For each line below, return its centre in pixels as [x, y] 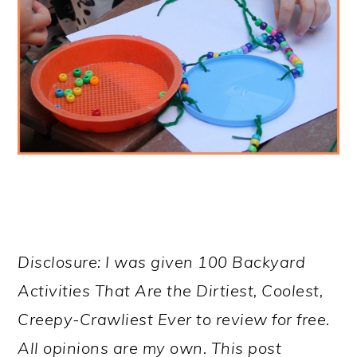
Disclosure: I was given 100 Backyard [162, 262]
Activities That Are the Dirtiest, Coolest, [171, 291]
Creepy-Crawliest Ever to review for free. [174, 320]
